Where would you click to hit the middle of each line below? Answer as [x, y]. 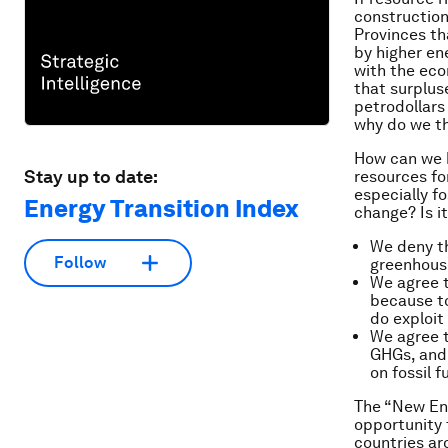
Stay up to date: [91, 176]
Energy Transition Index [161, 208]
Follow [80, 263]
